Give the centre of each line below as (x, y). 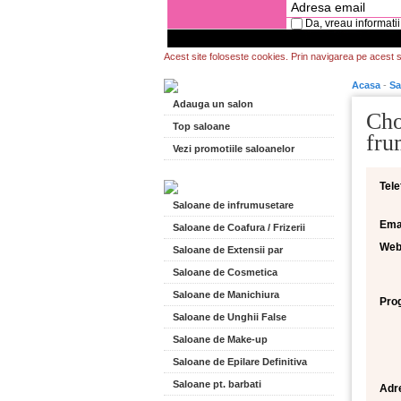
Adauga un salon (213, 104)
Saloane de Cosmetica (225, 272)
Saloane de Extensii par (228, 250)
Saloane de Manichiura (226, 294)
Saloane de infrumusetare (233, 205)
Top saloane (201, 126)
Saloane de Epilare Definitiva (240, 362)
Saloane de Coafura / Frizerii (239, 227)
